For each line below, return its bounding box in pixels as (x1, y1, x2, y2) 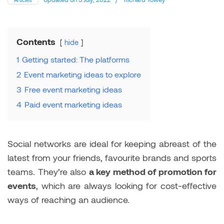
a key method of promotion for (88, 165, 216, 177)
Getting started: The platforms (22, 54, 129, 64)
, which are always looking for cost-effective (36, 179, 216, 191)
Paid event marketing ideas (24, 99, 122, 109)
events (7, 179, 36, 191)
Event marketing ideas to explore (24, 69, 141, 79)
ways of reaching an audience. (7, 193, 129, 205)
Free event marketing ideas (24, 84, 122, 94)
